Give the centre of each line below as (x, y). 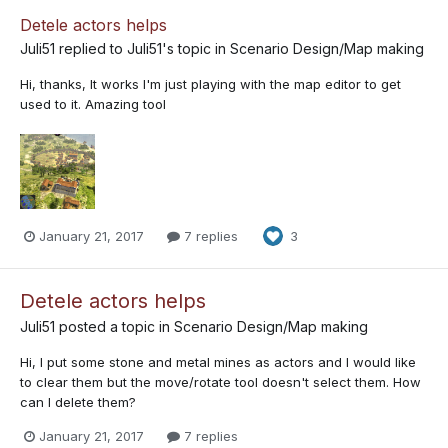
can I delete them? (78, 402)
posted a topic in (114, 327)
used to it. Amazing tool (93, 103)
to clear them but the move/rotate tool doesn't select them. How (220, 382)
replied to (91, 48)
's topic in (196, 48)
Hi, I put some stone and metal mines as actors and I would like (218, 362)
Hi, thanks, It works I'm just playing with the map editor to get (210, 83)
